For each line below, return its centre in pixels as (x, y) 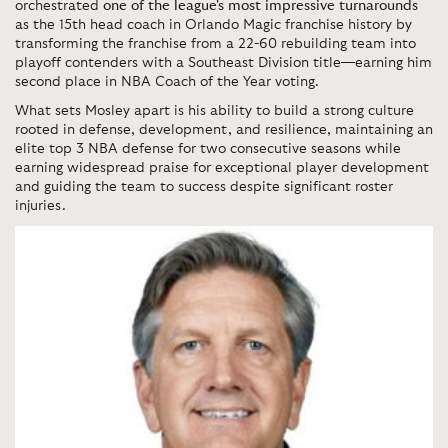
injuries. (40, 205)
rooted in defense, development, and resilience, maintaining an (224, 129)
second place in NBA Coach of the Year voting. (167, 81)
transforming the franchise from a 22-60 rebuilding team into (215, 43)
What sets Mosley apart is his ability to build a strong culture (214, 110)
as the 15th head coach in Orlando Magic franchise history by (213, 24)
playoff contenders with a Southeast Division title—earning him (223, 62)
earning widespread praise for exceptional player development (222, 167)
